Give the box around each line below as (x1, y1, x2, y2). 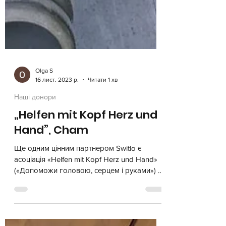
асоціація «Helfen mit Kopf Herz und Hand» (14, 168, 157, 177)
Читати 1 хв (88, 90, 118, 97)
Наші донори (14, 106, 56, 115)
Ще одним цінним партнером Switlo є (14, 157, 142, 166)
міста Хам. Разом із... (14, 191, 84, 199)
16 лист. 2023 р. (35, 90, 79, 97)
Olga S (35, 80, 53, 88)
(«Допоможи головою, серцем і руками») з (14, 180, 161, 188)
